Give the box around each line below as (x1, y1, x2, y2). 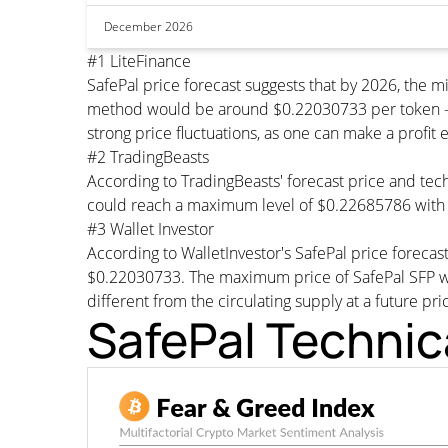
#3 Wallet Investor (87, 218, 214, 240)
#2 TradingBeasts (87, 146, 209, 168)
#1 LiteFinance (87, 50, 191, 72)
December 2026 (104, 18, 193, 35)
